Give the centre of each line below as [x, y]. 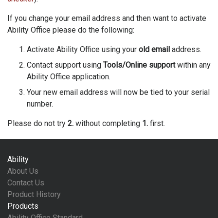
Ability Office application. [69, 77]
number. [40, 104]
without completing [108, 123]
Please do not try [37, 123]
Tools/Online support [139, 65]
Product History [34, 194]
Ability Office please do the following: [71, 30]
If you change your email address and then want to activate [107, 18]
